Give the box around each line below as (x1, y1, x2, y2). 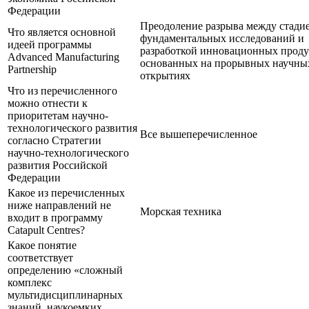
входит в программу (8, 211, 103, 223)
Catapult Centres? (8, 223, 85, 236)
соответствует (8, 251, 73, 263)
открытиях (140, 69, 190, 81)
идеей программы (8, 38, 92, 50)
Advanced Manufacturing (8, 50, 119, 63)
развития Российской (8, 159, 108, 171)
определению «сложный (8, 263, 123, 276)
